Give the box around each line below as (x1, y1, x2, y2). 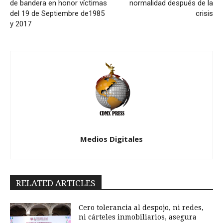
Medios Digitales (80, 134, 143, 144)
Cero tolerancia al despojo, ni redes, (79, 204, 204, 212)
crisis (195, 9, 213, 18)
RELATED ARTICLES (16, 178, 96, 189)
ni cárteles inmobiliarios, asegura (79, 213, 197, 222)
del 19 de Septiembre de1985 (10, 9, 105, 18)
